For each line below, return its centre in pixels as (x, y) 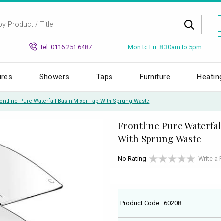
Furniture (155, 77)
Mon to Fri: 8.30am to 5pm (165, 47)
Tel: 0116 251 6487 (66, 47)
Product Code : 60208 (151, 203)
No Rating (132, 159)
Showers (54, 77)
